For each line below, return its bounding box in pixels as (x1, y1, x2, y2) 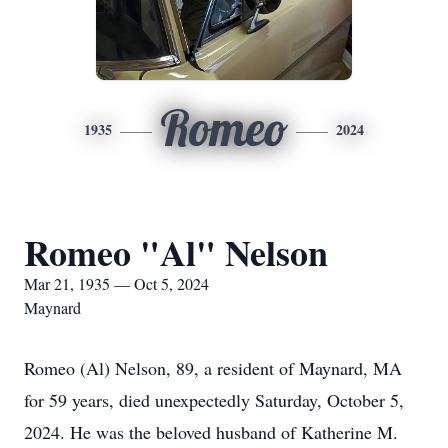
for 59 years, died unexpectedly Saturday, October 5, (24, 388, 404, 412)
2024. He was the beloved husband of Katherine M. (24, 420, 398, 444)
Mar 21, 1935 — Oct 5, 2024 (24, 273, 209, 294)
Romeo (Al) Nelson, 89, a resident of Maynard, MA (24, 356, 402, 380)
